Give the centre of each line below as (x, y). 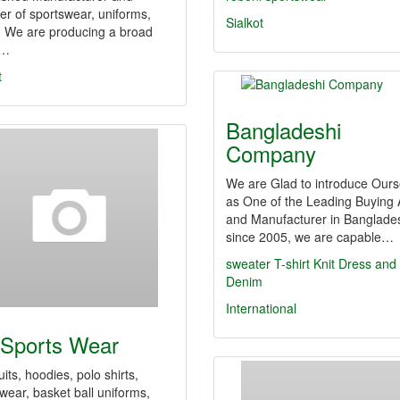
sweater (250, 263)
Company (271, 153)
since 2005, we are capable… (310, 237)
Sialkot (245, 22)
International (261, 308)
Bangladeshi (283, 130)
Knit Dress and (355, 263)
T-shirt (294, 263)
